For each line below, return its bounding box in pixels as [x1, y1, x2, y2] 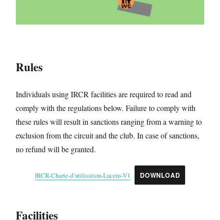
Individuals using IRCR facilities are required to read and [16, 88, 192, 99]
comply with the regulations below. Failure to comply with [16, 102, 195, 113]
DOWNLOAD [140, 170, 180, 180]
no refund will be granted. [16, 143, 96, 154]
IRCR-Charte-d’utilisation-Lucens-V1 [34, 170, 130, 180]
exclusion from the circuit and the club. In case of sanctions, [16, 130, 199, 140]
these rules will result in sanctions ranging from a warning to [16, 116, 202, 127]
